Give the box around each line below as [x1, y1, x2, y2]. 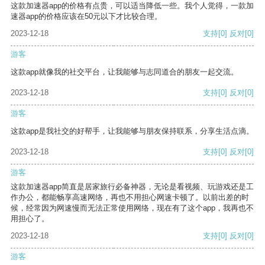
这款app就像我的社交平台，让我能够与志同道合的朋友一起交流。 [11, 67, 238, 77]
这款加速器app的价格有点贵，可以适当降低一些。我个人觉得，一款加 [11, 1, 254, 11]
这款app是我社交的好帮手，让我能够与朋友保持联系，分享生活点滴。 [11, 127, 254, 136]
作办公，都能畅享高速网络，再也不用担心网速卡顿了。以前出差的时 [11, 193, 249, 202]
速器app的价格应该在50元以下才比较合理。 [11, 12, 162, 21]
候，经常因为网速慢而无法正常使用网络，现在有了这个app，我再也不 [11, 203, 254, 213]
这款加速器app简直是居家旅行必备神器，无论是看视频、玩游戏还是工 [11, 182, 254, 192]
